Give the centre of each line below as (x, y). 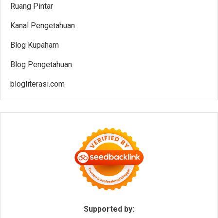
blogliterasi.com (37, 84)
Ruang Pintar (32, 6)
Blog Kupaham (35, 45)
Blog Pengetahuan (41, 64)
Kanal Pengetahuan (43, 25)
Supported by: (109, 209)
